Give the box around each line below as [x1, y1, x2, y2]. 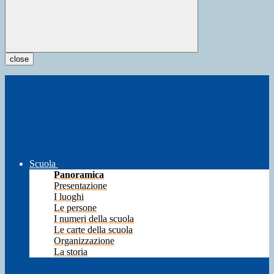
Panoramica [54, 169, 104, 180]
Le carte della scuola [54, 224, 133, 235]
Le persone [54, 202, 97, 213]
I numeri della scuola [54, 213, 134, 224]
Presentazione [54, 180, 107, 191]
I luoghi [54, 191, 84, 202]
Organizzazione [54, 235, 114, 246]
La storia [54, 246, 87, 257]
